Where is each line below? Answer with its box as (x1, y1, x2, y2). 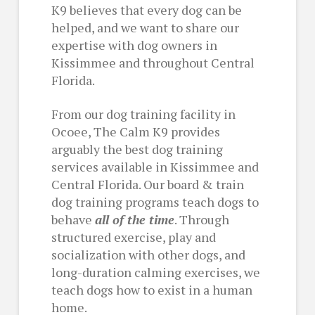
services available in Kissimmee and (51, 158, 259, 176)
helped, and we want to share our (51, 18, 239, 36)
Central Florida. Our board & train (51, 176, 244, 193)
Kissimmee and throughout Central (51, 53, 255, 71)
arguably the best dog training (51, 141, 223, 158)
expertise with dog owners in (51, 36, 217, 53)
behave (51, 211, 95, 229)
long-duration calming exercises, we (51, 264, 260, 281)
